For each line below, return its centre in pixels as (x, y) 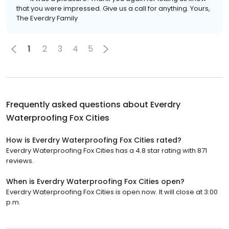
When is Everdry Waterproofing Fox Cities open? (95, 181)
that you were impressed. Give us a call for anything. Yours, (113, 8)
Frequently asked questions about (78, 104)
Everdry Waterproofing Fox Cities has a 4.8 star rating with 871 (107, 150)
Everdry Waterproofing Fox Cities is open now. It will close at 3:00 (112, 192)
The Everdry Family (47, 18)
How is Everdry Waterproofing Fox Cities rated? (94, 140)
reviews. (20, 161)
